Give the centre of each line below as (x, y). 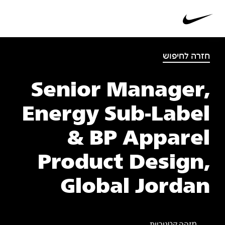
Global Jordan (135, 187)
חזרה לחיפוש (186, 57)
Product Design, (124, 163)
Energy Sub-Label (116, 115)
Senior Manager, (121, 91)
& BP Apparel (138, 139)
